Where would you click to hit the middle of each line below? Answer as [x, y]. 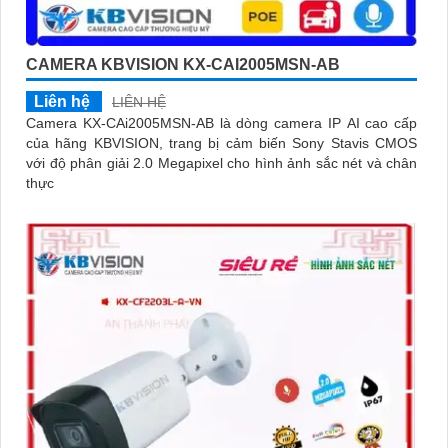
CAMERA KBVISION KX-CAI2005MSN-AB [183, 65]
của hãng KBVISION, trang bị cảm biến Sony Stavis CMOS [221, 143]
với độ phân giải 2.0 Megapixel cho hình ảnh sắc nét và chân [221, 163]
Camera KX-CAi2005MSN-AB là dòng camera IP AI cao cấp [221, 123]
